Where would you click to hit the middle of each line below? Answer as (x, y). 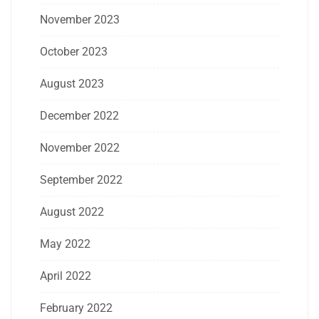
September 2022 (81, 180)
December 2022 (79, 116)
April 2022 (66, 276)
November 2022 (80, 148)
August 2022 (72, 212)
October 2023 (74, 52)
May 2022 (65, 244)
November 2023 (80, 20)
